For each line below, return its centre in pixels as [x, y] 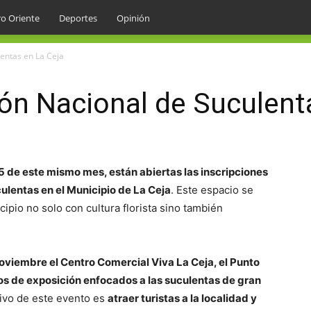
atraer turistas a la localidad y [182, 298]
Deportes [78, 18]
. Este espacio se [212, 190]
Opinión [133, 18]
